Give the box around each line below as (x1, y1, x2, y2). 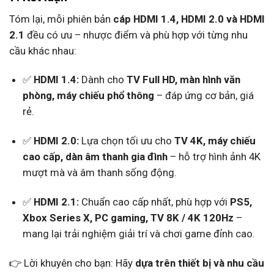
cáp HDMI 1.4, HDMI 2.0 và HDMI (113, 12, 265, 25)
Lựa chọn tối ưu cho (78, 135, 174, 147)
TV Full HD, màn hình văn (126, 73, 240, 86)
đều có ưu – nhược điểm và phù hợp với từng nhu (24, 28, 248, 41)
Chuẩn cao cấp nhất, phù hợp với (78, 196, 230, 209)
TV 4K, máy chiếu (174, 135, 256, 147)
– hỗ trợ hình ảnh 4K (167, 150, 261, 163)
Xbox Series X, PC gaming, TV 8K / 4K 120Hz (22, 212, 234, 224)
